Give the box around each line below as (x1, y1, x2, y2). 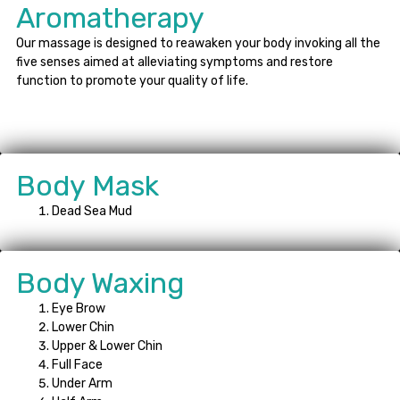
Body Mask (16, 168, 159, 203)
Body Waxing (16, 265, 184, 300)
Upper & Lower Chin (52, 337, 162, 354)
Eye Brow (52, 300, 105, 316)
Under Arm (52, 375, 112, 391)
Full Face (52, 356, 103, 372)
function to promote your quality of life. (16, 72, 248, 88)
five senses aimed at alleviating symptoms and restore (16, 54, 333, 70)
